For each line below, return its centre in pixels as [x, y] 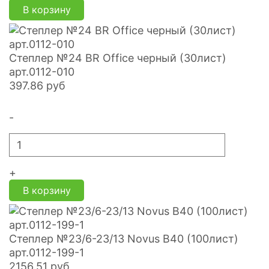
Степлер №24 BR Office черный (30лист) [118, 58]
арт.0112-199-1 [47, 252]
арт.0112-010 [42, 71]
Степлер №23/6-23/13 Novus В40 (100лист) [124, 238]
